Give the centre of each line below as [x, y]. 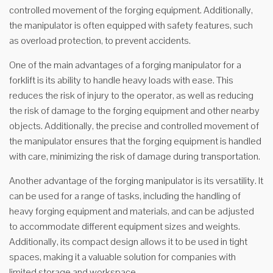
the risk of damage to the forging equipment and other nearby [134, 111]
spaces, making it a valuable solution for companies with [122, 257]
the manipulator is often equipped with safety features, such [131, 25]
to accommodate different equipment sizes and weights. [125, 226]
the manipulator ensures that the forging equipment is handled [135, 141]
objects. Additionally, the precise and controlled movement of [134, 126]
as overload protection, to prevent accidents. [100, 41]
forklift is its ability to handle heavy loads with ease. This [121, 80]
